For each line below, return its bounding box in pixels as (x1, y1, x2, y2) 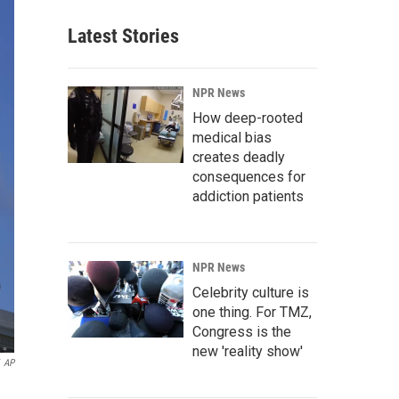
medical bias (192, 129, 272, 146)
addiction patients (192, 188, 304, 205)
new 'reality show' (192, 343, 303, 360)
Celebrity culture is (192, 284, 309, 301)
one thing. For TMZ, (192, 304, 312, 321)
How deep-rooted (192, 110, 303, 126)
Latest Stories (68, 25, 179, 47)
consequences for (192, 168, 305, 185)
